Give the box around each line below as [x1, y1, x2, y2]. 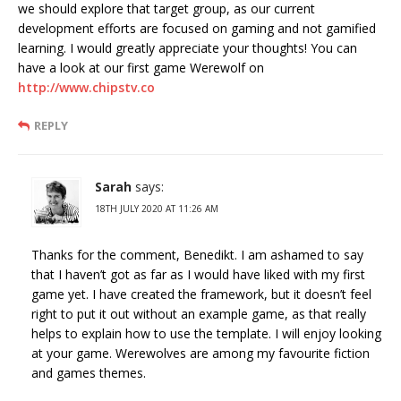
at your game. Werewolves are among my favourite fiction [31, 344, 370, 362]
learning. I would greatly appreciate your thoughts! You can [18, 38, 357, 56]
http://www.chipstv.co [18, 78, 155, 96]
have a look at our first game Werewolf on [18, 58, 264, 76]
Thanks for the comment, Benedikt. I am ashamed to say [31, 245, 363, 263]
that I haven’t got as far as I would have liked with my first [31, 265, 365, 283]
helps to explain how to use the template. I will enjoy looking [31, 324, 381, 342]
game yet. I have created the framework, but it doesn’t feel [31, 285, 371, 303]
